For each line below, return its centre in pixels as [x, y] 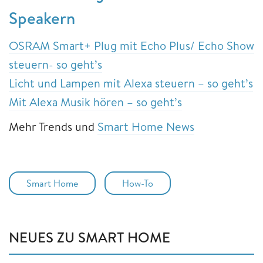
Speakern [42, 18]
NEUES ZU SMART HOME [90, 237]
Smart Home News [146, 126]
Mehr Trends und [53, 126]
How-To [138, 183]
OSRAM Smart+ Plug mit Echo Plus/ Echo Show [131, 45]
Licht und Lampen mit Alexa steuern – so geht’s [131, 83]
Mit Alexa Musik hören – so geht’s [95, 102]
